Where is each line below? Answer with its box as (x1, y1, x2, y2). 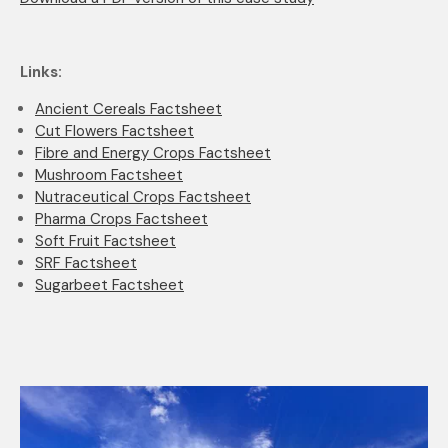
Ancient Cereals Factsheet (35, 99, 222, 119)
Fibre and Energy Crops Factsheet (35, 143, 271, 163)
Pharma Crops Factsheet (35, 209, 208, 229)
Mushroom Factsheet (35, 165, 183, 185)
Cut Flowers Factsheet (35, 121, 194, 141)
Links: (20, 62, 62, 82)
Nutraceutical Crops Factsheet (35, 187, 251, 207)
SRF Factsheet (35, 253, 137, 273)
